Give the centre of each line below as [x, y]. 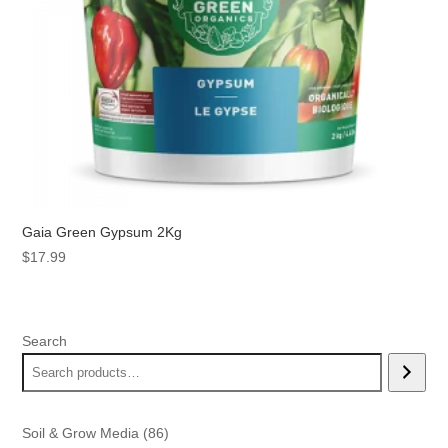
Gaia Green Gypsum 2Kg [102, 232]
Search [45, 340]
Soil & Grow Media [81, 432]
